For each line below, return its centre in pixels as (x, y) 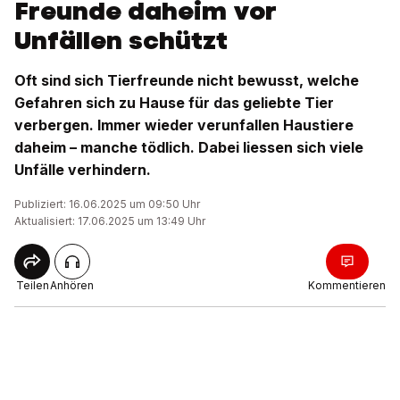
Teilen (32, 285)
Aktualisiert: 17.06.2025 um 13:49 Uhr (110, 221)
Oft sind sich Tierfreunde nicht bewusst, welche (187, 80)
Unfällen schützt (121, 40)
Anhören (72, 285)
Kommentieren (347, 285)
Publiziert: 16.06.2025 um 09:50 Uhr (107, 204)
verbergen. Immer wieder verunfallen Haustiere (184, 125)
